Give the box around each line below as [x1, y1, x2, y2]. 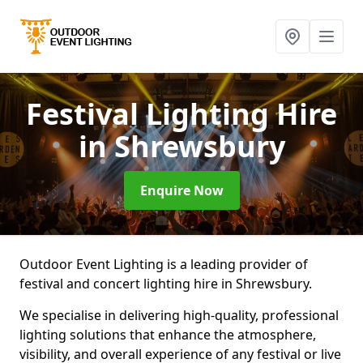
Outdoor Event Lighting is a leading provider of [19, 255, 308, 273]
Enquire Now [139, 181, 224, 199]
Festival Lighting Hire [26, 94, 337, 134]
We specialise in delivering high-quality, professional [19, 306, 339, 324]
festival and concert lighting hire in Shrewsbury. [19, 275, 315, 293]
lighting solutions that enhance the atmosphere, [19, 326, 316, 344]
